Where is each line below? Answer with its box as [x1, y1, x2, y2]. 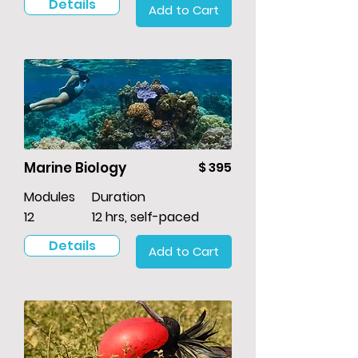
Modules [24, 188, 75, 207]
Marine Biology [24, 158, 126, 178]
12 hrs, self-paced [92, 208, 199, 227]
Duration [92, 188, 145, 207]
